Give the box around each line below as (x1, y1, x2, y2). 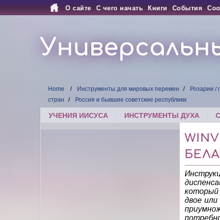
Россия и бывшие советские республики (75, 96, 187, 104)
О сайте (65, 4, 91, 12)
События (172, 4, 203, 12)
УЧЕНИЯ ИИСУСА (49, 111, 109, 120)
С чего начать (96, 4, 143, 12)
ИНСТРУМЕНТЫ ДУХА (124, 111, 200, 120)
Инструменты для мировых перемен (77, 85, 180, 93)
